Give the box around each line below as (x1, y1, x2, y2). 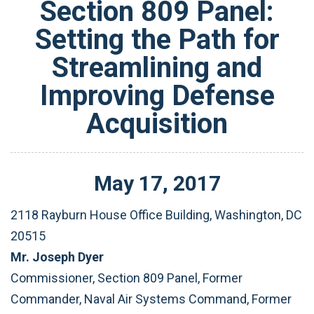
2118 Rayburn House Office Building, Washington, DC (11, 207, 302, 222)
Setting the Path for (34, 23, 280, 56)
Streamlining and (52, 51, 262, 84)
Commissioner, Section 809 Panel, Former (11, 270, 243, 285)
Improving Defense (39, 79, 275, 112)
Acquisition (86, 107, 228, 140)
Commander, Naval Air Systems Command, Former (11, 291, 292, 306)
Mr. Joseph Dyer (11, 249, 107, 264)
